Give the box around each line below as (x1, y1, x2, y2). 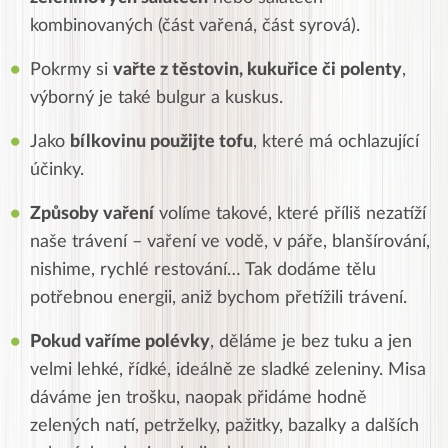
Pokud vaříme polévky (30, 332, 210, 351)
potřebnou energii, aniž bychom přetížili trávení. (30, 288, 407, 307)
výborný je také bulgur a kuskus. (30, 88, 283, 107)
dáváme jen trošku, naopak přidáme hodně (30, 388, 367, 407)
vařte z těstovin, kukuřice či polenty (113, 60, 402, 79)
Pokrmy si (30, 60, 113, 79)
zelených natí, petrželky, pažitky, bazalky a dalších (30, 416, 419, 435)
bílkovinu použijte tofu (70, 132, 253, 151)
